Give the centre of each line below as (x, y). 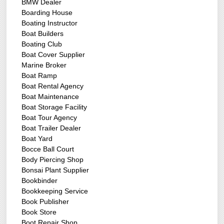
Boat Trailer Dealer (51, 128)
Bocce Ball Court (48, 149)
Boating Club (42, 44)
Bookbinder (40, 181)
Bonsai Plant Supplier (55, 170)
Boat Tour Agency (49, 118)
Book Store (39, 212)
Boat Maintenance (50, 97)
